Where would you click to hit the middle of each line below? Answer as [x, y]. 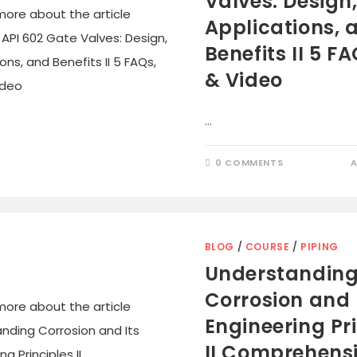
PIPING [320, 247]
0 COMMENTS [249, 163]
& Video [243, 80]
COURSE [267, 247]
